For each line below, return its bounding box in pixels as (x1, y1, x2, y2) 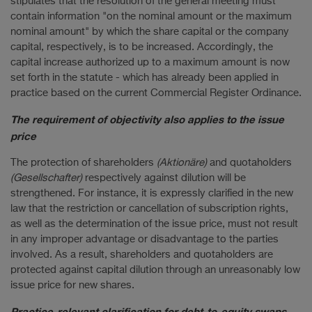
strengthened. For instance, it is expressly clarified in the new (10, 187, 293, 198)
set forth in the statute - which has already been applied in (10, 72, 279, 83)
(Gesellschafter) (10, 172, 82, 183)
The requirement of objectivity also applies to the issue (10, 112, 284, 125)
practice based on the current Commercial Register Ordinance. (10, 87, 302, 98)
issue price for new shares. (10, 279, 134, 290)
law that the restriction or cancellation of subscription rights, (10, 203, 288, 214)
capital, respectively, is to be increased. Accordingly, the (10, 41, 273, 52)
